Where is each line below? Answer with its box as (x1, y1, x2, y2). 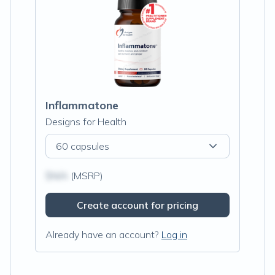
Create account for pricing (77, 199, 198, 211)
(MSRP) (68, 169, 103, 182)
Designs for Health (45, 115, 126, 128)
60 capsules (56, 140, 109, 152)
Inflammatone (45, 98, 118, 112)
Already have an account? (45, 228, 159, 241)
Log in (161, 228, 187, 241)
